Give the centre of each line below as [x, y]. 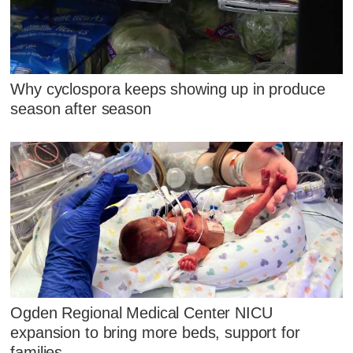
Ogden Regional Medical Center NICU [141, 313]
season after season [81, 108]
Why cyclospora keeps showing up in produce [168, 89]
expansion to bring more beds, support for [155, 333]
